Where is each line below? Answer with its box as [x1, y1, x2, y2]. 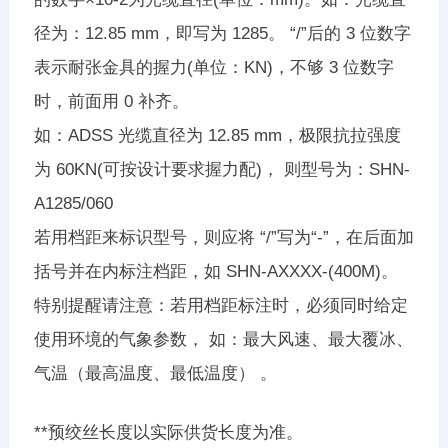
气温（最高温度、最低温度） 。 [33, 363, 277, 383]
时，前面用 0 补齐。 [33, 91, 189, 111]
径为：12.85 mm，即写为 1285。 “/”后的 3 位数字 [33, 23, 411, 43]
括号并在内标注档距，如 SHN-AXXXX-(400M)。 [33, 261, 398, 281]
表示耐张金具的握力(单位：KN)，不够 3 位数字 [33, 57, 394, 77]
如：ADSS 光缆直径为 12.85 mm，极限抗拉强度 [33, 125, 401, 145]
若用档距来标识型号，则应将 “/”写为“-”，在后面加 [33, 227, 414, 247]
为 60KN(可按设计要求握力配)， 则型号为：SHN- [33, 159, 410, 179]
